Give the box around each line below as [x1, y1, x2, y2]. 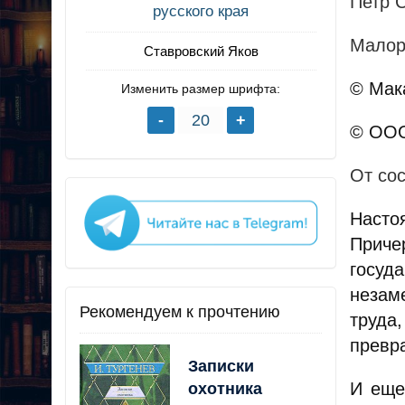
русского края [153, 3, 249, 21]
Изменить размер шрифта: [121, 81, 280, 97]
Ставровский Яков [143, 43, 259, 60]
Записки [188, 357, 254, 376]
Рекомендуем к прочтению [80, 303, 280, 322]
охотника [188, 380, 262, 399]
